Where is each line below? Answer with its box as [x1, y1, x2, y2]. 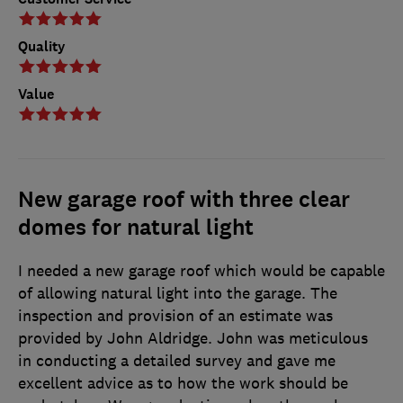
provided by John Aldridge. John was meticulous [18, 327, 368, 348]
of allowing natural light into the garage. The [18, 282, 337, 303]
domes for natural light [18, 212, 254, 242]
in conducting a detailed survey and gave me [18, 350, 336, 371]
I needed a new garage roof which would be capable [18, 260, 385, 281]
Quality [18, 36, 66, 56]
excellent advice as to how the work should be [18, 372, 348, 393]
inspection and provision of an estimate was [18, 305, 333, 326]
